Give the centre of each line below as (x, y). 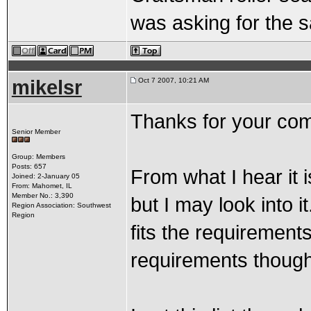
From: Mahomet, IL (42, 186)
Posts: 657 (29, 166)
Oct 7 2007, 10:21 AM (172, 80)
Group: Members (38, 157)
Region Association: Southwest (61, 205)
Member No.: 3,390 (42, 195)
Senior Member (36, 132)
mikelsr (47, 87)
